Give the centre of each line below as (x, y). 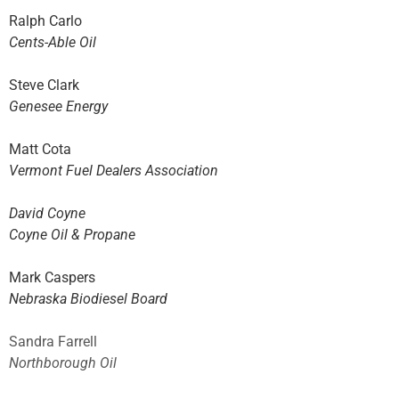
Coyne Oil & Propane (72, 235)
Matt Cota (40, 150)
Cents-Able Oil (53, 43)
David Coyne (47, 214)
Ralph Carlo (45, 21)
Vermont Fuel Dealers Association (114, 171)
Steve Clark (44, 85)
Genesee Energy (58, 107)
